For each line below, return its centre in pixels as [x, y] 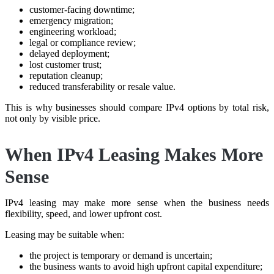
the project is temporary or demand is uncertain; [121, 255]
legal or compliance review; [83, 42]
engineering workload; [73, 31]
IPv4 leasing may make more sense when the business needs [137, 202]
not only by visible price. [53, 118]
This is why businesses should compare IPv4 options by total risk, [137, 107]
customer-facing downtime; [82, 9]
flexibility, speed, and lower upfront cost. [83, 213]
